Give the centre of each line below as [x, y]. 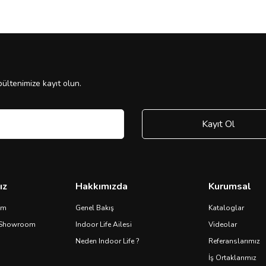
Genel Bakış [95, 208]
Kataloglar [226, 208]
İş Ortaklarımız [232, 258]
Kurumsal [230, 186]
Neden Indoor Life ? [107, 241]
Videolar [223, 224]
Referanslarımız [234, 241]
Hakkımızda [102, 186]
